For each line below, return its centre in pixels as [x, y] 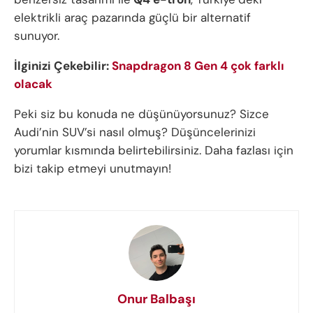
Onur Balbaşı [156, 299]
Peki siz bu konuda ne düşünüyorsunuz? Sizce [141, 114]
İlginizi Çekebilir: [63, 66]
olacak [33, 84]
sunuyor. [37, 36]
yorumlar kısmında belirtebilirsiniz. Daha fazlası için [154, 151]
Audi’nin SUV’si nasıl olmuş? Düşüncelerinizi [135, 132]
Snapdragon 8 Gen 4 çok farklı [198, 66]
